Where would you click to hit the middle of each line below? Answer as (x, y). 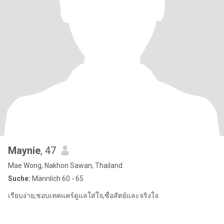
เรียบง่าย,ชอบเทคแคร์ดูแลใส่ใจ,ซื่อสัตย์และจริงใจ (83, 195)
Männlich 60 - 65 (57, 178)
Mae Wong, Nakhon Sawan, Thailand (65, 165)
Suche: (19, 178)
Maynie (24, 150)
